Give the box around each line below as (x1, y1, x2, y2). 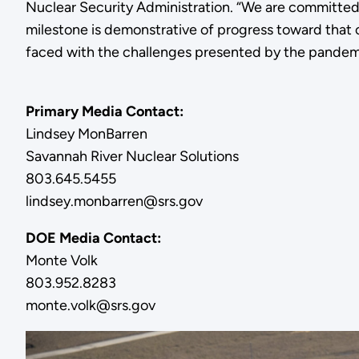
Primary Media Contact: (25, 102, 184, 120)
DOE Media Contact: (25, 228, 161, 247)
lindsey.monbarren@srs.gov (25, 192, 203, 210)
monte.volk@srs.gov (25, 296, 155, 314)
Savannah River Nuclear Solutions (25, 147, 239, 165)
